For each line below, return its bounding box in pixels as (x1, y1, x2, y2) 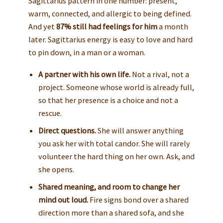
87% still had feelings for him (56, 21, 157, 31)
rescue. (38, 108, 62, 118)
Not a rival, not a (130, 69, 189, 79)
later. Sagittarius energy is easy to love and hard (28, 34, 193, 44)
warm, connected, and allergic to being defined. (28, 8, 192, 18)
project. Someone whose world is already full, (38, 82, 194, 92)
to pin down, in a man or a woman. (28, 47, 145, 57)
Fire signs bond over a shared (88, 194, 189, 205)
